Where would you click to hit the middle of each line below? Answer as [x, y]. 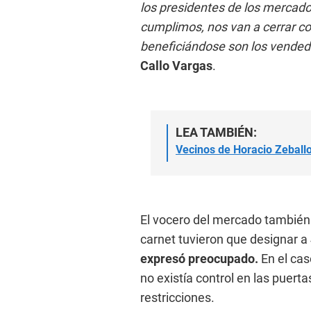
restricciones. [177, 297]
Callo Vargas [176, 65]
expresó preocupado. [199, 258]
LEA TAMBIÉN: [216, 132]
